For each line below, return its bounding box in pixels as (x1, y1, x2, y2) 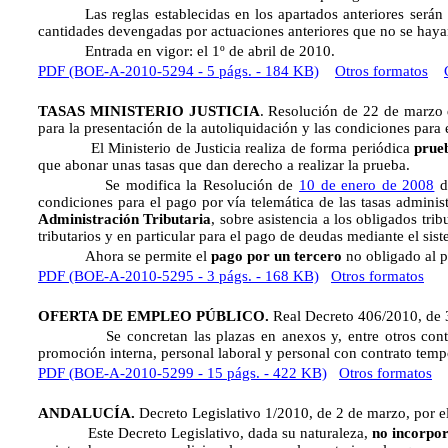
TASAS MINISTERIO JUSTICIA (38, 103, 260, 119)
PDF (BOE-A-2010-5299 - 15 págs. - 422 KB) (38, 365, 327, 381)
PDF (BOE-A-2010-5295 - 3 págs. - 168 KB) (38, 268, 319, 284)
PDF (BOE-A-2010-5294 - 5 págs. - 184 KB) (38, 63, 319, 79)
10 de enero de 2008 (299, 177, 435, 193)
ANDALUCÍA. (38, 405, 135, 421)
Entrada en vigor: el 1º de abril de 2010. (85, 43, 336, 59)
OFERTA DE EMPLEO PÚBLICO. (38, 308, 273, 324)
